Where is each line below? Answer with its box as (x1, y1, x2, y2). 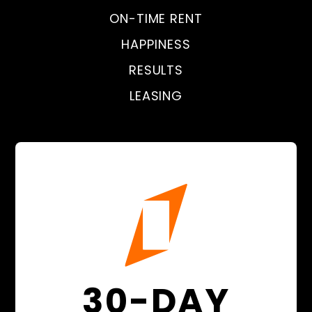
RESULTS (128, 61, 184, 79)
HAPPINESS (121, 35, 191, 53)
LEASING (129, 86, 183, 104)
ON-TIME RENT (109, 9, 203, 27)
